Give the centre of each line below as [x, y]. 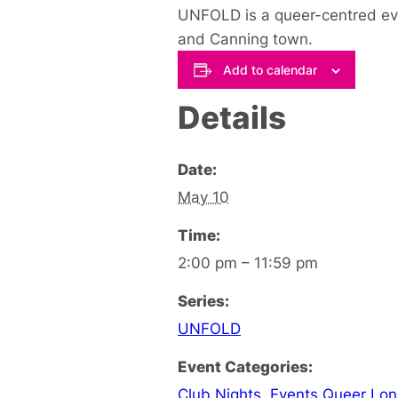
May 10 [203, 196]
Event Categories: [245, 366]
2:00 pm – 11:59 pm [248, 262]
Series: [203, 300]
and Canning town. [245, 39]
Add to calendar [270, 69]
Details [232, 117]
